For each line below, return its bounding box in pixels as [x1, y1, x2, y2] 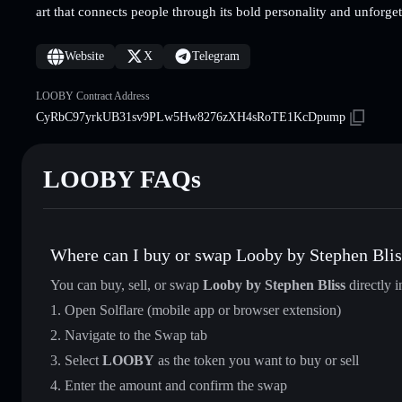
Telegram [192, 48, 240, 63]
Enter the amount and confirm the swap [65, 377, 287, 393]
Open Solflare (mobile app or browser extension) [65, 301, 341, 318]
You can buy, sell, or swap [50, 276, 203, 293]
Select [65, 352, 102, 368]
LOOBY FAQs [43, 164, 201, 193]
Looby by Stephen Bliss [203, 276, 345, 293]
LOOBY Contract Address [36, 89, 150, 102]
